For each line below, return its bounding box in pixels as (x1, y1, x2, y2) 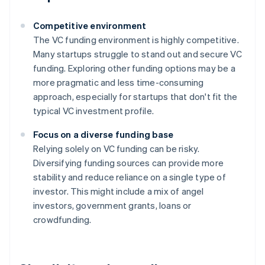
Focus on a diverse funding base (33, 128, 174, 141)
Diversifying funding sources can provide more (33, 157, 224, 169)
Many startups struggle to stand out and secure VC (33, 48, 242, 60)
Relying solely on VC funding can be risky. (33, 143, 200, 155)
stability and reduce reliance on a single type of (33, 171, 226, 183)
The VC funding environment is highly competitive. (33, 34, 239, 46)
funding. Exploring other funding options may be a (33, 62, 235, 75)
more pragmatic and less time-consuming (33, 76, 204, 89)
